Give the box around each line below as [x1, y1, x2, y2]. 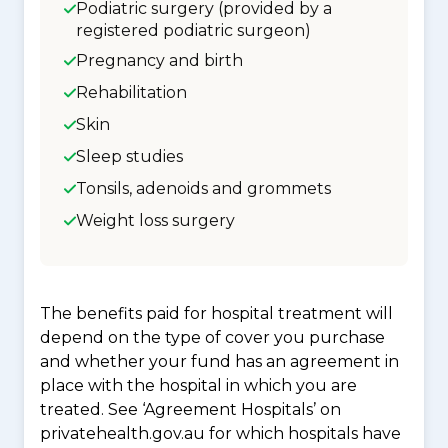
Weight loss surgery [76, 211, 235, 230]
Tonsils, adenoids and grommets [76, 179, 331, 198]
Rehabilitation [76, 83, 187, 102]
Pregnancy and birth [76, 51, 243, 70]
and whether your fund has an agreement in [40, 352, 399, 371]
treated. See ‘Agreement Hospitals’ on [40, 400, 341, 419]
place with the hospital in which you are [40, 376, 357, 395]
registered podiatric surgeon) [76, 21, 311, 40]
